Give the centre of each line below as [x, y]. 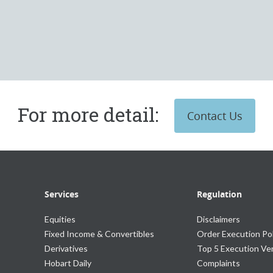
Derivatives [66, 248]
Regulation [219, 194]
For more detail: [88, 114]
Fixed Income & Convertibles [99, 234]
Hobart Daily [68, 263]
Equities [60, 219]
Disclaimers [218, 219]
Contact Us [215, 116]
